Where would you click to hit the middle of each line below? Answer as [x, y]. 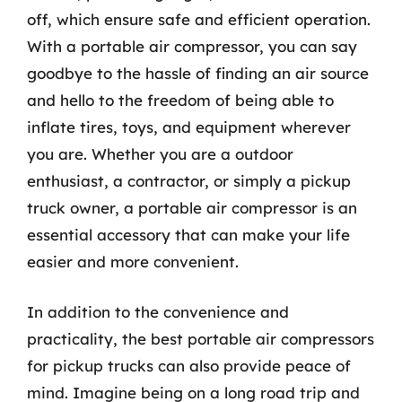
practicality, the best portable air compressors [201, 338]
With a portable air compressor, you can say [192, 46]
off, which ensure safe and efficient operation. [199, 19]
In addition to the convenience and [158, 311]
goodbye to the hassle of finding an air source [198, 73]
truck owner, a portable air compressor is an [192, 208]
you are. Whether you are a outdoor [160, 154]
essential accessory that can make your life [188, 235]
